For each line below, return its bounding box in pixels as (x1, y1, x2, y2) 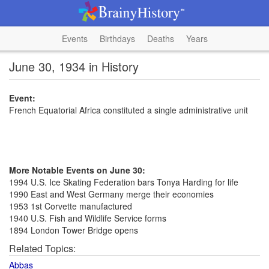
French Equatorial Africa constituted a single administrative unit (9, 104, 248, 116)
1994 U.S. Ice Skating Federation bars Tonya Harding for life (9, 176, 238, 188)
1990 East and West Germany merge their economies (9, 188, 214, 200)
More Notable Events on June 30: (9, 164, 145, 176)
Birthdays (99, 32, 135, 44)
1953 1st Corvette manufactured (9, 200, 132, 212)
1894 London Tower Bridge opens (9, 224, 138, 236)
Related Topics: (9, 241, 76, 255)
